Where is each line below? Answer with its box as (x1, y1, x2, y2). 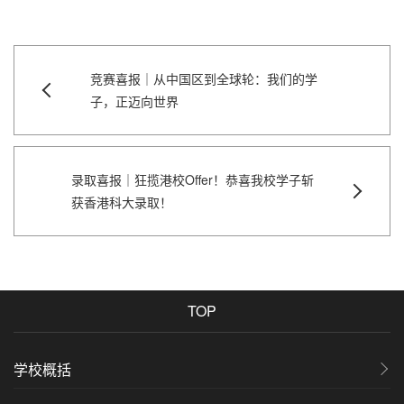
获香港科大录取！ (70, 193, 172, 212)
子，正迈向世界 (89, 92, 179, 111)
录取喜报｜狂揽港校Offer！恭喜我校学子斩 (70, 170, 314, 189)
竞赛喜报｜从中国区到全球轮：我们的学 (89, 69, 317, 88)
